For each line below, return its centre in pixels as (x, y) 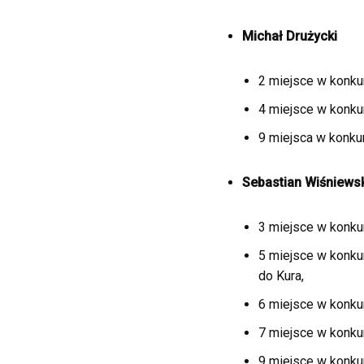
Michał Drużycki (289, 36)
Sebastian (271, 182)
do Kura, (281, 276)
